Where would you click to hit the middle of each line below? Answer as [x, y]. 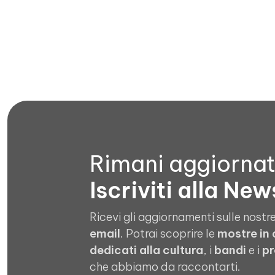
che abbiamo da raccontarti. [165, 267]
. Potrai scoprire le [169, 234]
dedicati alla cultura [146, 250]
